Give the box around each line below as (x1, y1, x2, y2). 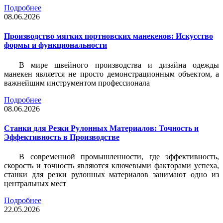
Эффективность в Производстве (4, 132, 119, 141)
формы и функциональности (4, 41, 107, 50)
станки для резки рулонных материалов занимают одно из (4, 170, 219, 179)
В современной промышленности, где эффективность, (19, 152, 219, 161)
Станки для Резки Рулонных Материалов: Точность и (4, 123, 199, 132)
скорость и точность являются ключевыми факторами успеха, (4, 161, 219, 170)
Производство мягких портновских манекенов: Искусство (4, 32, 213, 41)
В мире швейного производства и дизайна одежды (19, 60, 219, 69)
